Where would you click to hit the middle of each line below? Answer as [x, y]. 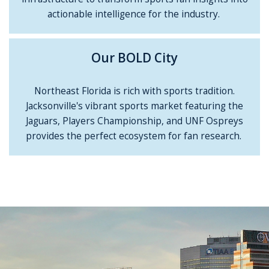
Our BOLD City [135, 58]
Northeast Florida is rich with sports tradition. [135, 91]
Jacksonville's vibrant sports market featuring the [135, 106]
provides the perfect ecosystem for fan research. [134, 136]
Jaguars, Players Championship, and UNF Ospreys [135, 121]
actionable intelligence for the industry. [134, 14]
